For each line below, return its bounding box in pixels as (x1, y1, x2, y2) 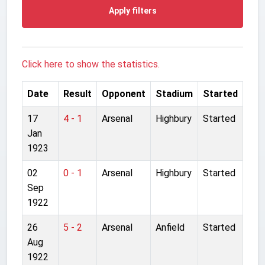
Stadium (156, 88, 193, 99)
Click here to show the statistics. (22, 58, 160, 70)
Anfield (156, 221, 185, 233)
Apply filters (108, 5, 157, 15)
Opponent (102, 88, 146, 99)
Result (63, 88, 92, 99)
